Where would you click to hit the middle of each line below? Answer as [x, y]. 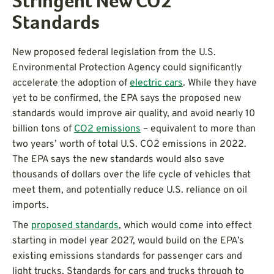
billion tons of [43, 129]
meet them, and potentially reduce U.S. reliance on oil [130, 190]
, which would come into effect [185, 225]
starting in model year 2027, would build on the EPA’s [128, 241]
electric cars [156, 83]
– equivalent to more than [198, 129]
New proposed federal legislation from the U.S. [114, 52]
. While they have [220, 83]
